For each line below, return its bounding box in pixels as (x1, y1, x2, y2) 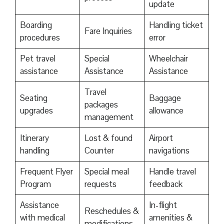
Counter (84, 145, 114, 156)
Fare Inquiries (84, 25, 132, 37)
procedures (19, 32, 60, 43)
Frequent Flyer (19, 166, 73, 177)
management (84, 111, 133, 123)
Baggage (148, 92, 181, 104)
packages (84, 99, 118, 110)
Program (19, 178, 51, 190)
